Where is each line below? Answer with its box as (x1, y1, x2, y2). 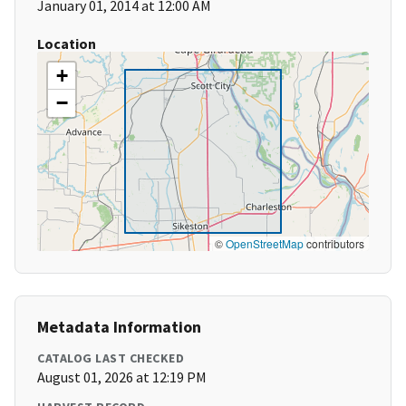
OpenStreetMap (226, 236, 304, 252)
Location (37, 34, 96, 53)
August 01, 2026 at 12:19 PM (37, 368, 207, 387)
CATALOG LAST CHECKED (37, 350, 184, 367)
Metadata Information (37, 316, 201, 338)
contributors (304, 236, 364, 252)
